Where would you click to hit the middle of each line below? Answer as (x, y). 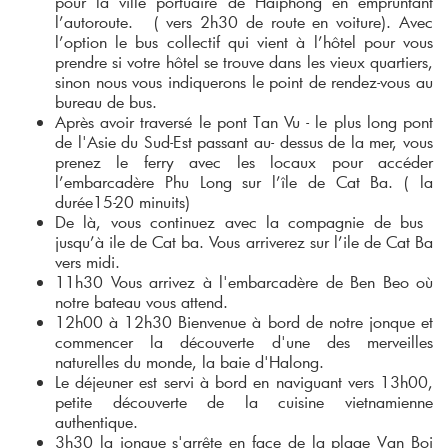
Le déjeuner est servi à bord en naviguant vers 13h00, (244, 382)
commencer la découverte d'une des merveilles (244, 342)
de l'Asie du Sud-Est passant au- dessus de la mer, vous (244, 142)
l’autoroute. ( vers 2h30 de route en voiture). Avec (244, 22)
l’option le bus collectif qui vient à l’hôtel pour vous (244, 42)
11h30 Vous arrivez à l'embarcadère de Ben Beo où (244, 282)
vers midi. (92, 262)
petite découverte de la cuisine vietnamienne (244, 402)
